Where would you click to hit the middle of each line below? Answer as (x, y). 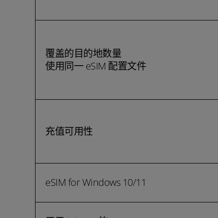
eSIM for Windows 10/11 (96, 182)
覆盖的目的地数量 (83, 53)
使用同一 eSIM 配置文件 (96, 66)
